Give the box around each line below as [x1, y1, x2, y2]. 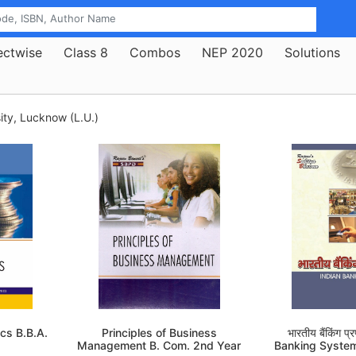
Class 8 [64, 44, 108, 60]
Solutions [284, 44, 340, 60]
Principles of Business [101, 326, 217, 340]
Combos [130, 44, 180, 60]
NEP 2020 [202, 44, 263, 60]
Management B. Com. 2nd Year [77, 339, 242, 353]
